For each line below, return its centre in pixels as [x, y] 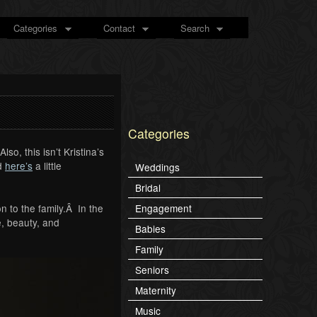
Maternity [156, 290]
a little [47, 165]
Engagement [163, 208]
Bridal [148, 188]
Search [195, 28]
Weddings [157, 167]
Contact [119, 28]
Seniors [152, 270]
